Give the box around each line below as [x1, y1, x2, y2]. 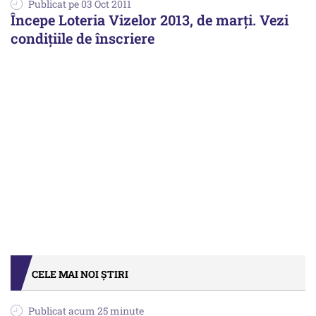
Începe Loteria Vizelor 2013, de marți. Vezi [11, 11, 288, 30]
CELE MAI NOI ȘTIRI [32, 267, 128, 281]
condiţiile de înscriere [11, 29, 154, 48]
